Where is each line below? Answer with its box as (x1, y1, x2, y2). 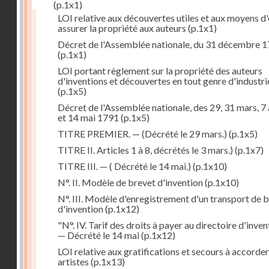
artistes (58, 256, 89, 267)
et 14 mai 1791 (58, 112, 119, 123)
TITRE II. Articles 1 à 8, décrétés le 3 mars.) (58, 144, 233, 156)
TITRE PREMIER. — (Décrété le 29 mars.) (58, 128, 227, 139)
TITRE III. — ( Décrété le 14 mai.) (58, 160, 191, 172)
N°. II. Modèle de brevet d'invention (58, 177, 203, 188)
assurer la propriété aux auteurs (58, 22, 186, 34)
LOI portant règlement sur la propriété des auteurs (58, 65, 262, 76)
